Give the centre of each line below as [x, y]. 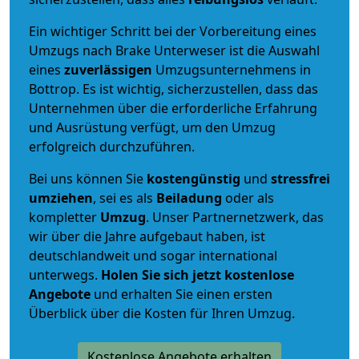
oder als [248, 198]
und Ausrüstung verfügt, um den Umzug [152, 127]
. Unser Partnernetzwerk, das [235, 217]
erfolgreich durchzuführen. [112, 146]
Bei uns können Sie [88, 178]
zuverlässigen [110, 69]
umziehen [61, 198]
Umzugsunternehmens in [233, 69]
